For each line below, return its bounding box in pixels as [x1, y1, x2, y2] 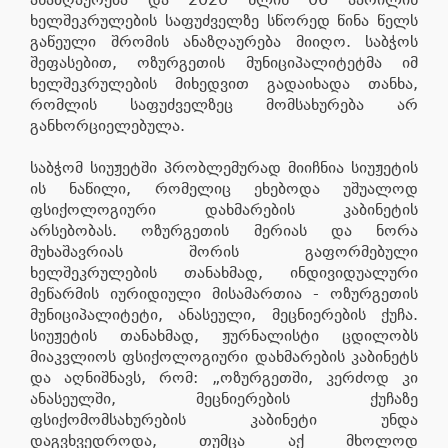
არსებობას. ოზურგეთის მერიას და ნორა [30, 220, 418, 240]
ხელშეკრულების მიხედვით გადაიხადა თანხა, [30, 73, 418, 93]
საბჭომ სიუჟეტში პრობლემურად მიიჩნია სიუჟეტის [30, 157, 418, 177]
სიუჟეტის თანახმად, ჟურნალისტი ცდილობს [30, 325, 418, 345]
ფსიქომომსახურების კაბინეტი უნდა [30, 409, 418, 429]
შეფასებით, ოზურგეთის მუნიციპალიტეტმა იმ [30, 52, 418, 72]
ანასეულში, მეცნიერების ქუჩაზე [30, 388, 418, 408]
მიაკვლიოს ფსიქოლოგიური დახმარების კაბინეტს [30, 346, 418, 366]
